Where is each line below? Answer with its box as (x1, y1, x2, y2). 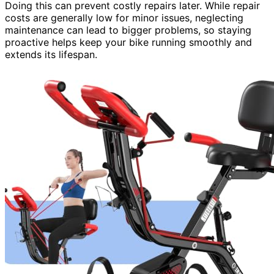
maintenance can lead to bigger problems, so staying (5, 23, 251, 36)
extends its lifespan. (5, 48, 97, 61)
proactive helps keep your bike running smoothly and (5, 35, 252, 48)
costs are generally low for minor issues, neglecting (5, 11, 243, 24)
